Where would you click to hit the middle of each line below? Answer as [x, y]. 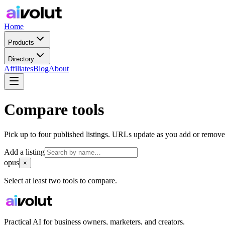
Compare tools [54, 110]
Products [21, 42]
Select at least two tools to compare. [61, 180]
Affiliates [19, 69]
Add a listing [24, 152]
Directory [21, 59]
